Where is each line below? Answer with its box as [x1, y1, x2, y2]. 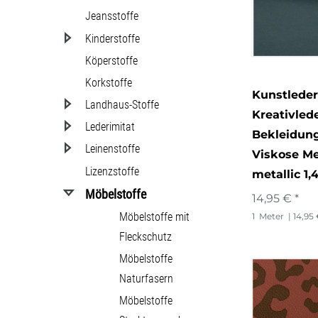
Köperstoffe [85, 53, 138, 67]
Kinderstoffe [85, 31, 140, 45]
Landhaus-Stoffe [85, 98, 159, 112]
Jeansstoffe [85, 9, 138, 23]
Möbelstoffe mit [119, 210, 190, 224]
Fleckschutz [119, 230, 172, 244]
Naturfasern [119, 272, 173, 286]
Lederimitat [85, 120, 135, 134]
